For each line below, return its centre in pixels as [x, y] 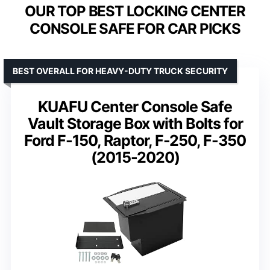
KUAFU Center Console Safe [135, 106]
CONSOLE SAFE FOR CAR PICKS [135, 28]
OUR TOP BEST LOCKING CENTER [135, 11]
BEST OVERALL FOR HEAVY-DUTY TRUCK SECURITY [120, 71]
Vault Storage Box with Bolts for [135, 123]
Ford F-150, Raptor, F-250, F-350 [135, 140]
